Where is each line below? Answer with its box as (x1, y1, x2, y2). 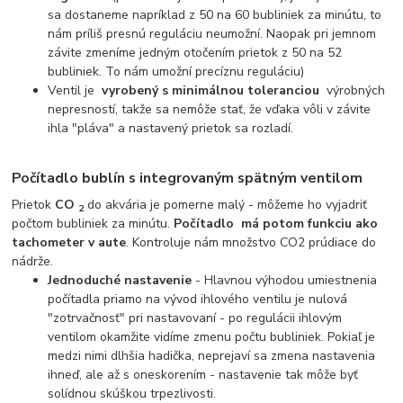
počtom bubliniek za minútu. (12, 215, 175, 233)
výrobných (319, 81, 386, 99)
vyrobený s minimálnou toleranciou (102, 81, 320, 99)
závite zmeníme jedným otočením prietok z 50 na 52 (48, 43, 343, 61)
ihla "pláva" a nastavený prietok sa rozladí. (48, 119, 294, 137)
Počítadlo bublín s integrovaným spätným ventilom (12, 167, 363, 188)
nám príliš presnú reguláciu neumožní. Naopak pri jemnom (48, 24, 377, 42)
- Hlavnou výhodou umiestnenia (192, 272, 378, 290)
